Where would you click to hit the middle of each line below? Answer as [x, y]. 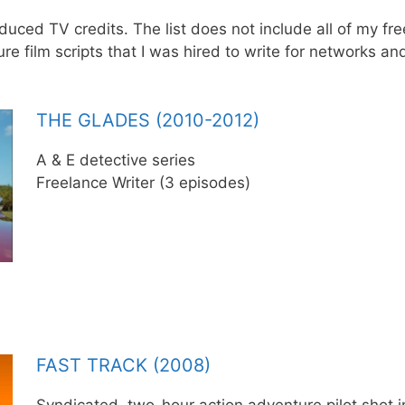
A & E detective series [115, 160]
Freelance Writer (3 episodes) [143, 182]
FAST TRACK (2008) [123, 365]
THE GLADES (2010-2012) [147, 120]
